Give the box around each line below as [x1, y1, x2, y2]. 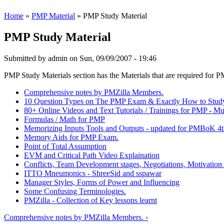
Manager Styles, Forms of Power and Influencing [24, 177, 179, 186]
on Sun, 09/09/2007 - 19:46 [67, 53, 156, 62]
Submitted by [4, 53, 48, 62]
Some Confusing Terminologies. [24, 186, 126, 195]
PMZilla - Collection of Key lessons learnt [24, 195, 157, 204]
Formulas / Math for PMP [24, 114, 105, 123]
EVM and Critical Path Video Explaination [24, 150, 159, 159]
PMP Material [31, 11, 75, 20]
